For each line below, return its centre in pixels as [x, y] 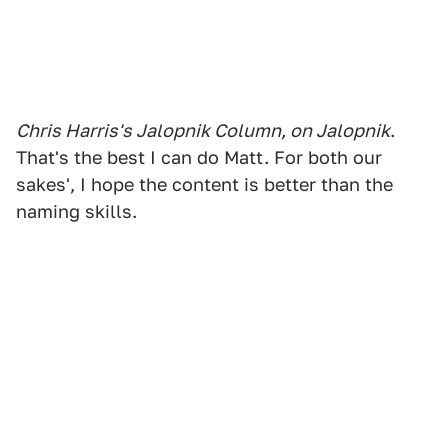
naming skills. [76, 211]
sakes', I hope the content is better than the [204, 184]
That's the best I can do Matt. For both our [199, 157]
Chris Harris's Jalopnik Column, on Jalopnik [203, 130]
